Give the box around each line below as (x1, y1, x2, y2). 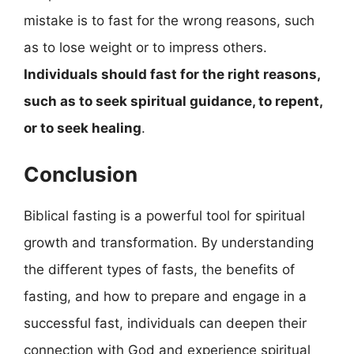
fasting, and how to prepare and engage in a (24, 288, 307, 304)
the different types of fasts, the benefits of (24, 261, 295, 277)
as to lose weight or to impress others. (24, 40, 267, 55)
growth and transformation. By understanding (24, 234, 314, 250)
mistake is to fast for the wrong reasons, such (24, 13, 314, 28)
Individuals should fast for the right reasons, (24, 66, 320, 82)
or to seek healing (24, 120, 141, 136)
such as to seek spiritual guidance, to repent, (24, 93, 322, 109)
